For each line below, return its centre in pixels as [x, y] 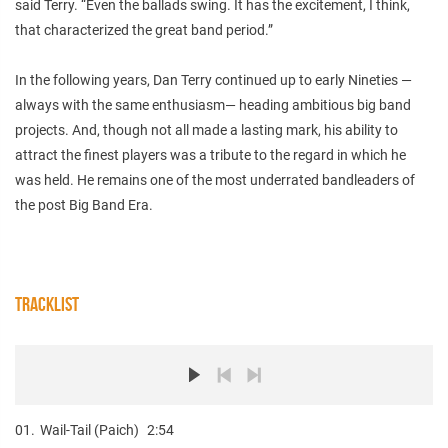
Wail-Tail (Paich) [89, 429]
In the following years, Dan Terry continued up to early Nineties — [213, 79]
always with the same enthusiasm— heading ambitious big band [213, 104]
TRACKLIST [47, 303]
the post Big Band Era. [84, 204]
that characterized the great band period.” [144, 29]
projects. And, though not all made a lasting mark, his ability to [206, 129]
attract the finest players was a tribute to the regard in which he [210, 154]
